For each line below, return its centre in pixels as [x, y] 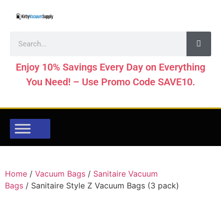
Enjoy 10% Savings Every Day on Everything [110, 67]
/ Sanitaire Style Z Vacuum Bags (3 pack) [101, 185]
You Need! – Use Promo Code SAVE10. [110, 82]
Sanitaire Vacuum [126, 174]
